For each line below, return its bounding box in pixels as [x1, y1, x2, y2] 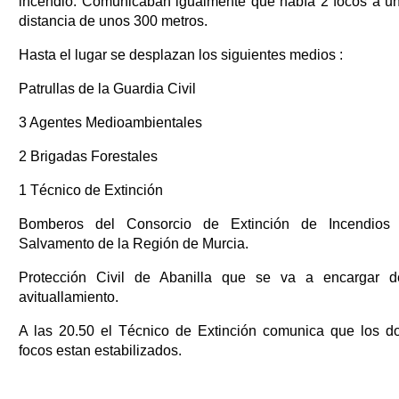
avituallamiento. [19, 289, 118, 305]
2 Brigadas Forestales [19, 148, 158, 164]
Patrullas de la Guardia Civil [19, 80, 196, 96]
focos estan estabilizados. [19, 342, 182, 358]
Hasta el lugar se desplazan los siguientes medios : [19, 46, 343, 62]
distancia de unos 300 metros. [19, 12, 208, 28]
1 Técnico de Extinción [19, 182, 163, 198]
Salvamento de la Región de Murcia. [19, 235, 248, 251]
